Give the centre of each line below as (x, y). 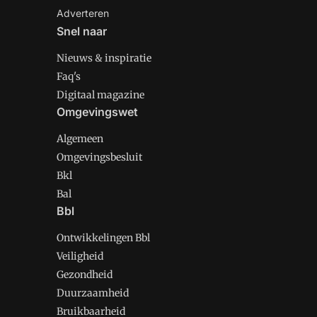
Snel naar (82, 31)
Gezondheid (85, 275)
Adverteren (83, 13)
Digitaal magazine (100, 95)
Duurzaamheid (93, 293)
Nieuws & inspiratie (104, 58)
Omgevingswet (97, 112)
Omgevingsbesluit (99, 157)
